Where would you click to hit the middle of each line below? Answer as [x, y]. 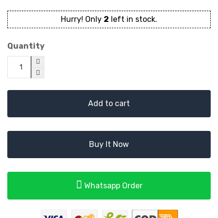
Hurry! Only [82, 19]
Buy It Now [109, 144]
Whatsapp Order [112, 186]
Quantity [26, 46]
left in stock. [133, 19]
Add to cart [109, 103]
